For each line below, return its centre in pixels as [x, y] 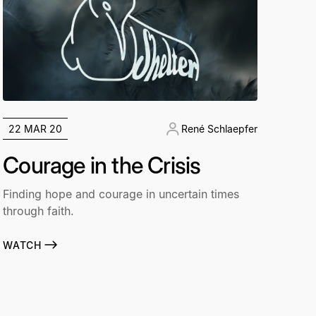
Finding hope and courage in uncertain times [121, 194]
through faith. [39, 211]
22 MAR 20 [36, 129]
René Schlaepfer [219, 129]
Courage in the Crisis [102, 166]
